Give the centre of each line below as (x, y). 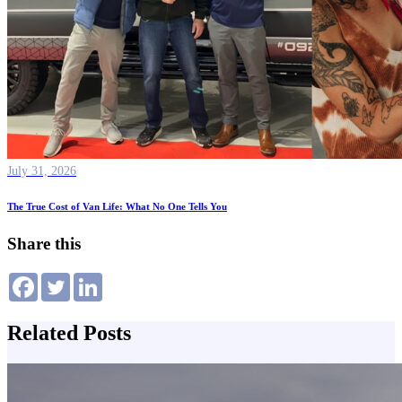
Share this (44, 244)
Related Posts (69, 332)
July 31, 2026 (42, 171)
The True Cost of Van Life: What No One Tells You (117, 207)
